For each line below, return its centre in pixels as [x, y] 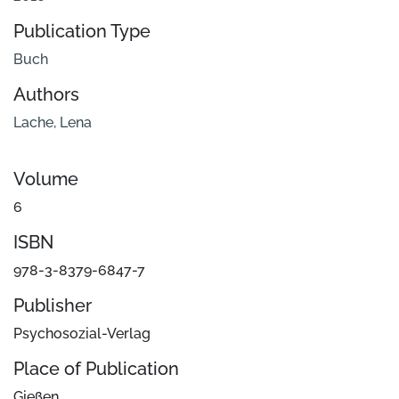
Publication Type [82, 32]
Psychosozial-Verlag [82, 334]
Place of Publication [96, 369]
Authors [46, 95]
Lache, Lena [53, 123]
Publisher [53, 306]
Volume [46, 179]
